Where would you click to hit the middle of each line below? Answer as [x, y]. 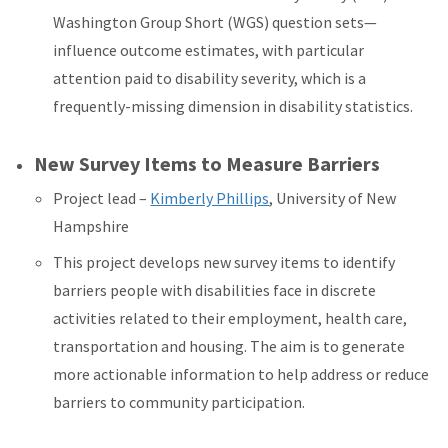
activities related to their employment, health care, [230, 318]
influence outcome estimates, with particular [209, 50]
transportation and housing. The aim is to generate [229, 346]
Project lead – [102, 198]
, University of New [333, 198]
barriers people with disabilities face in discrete [215, 290]
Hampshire [91, 226]
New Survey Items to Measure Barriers [207, 164]
